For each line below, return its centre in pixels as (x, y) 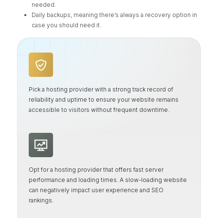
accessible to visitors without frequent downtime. (99, 109)
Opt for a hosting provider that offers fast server (96, 170)
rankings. (41, 200)
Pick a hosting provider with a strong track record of (101, 89)
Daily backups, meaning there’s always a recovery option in (115, 15)
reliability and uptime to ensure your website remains (103, 99)
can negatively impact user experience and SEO (96, 190)
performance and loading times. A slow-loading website (108, 180)
